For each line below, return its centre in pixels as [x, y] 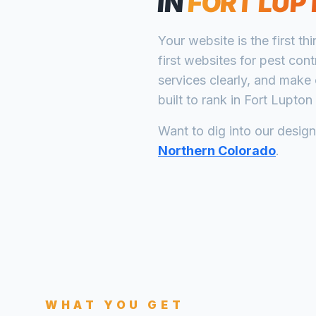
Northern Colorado [217, 151]
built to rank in [199, 100]
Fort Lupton [278, 100]
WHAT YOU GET [115, 305]
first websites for [209, 60]
